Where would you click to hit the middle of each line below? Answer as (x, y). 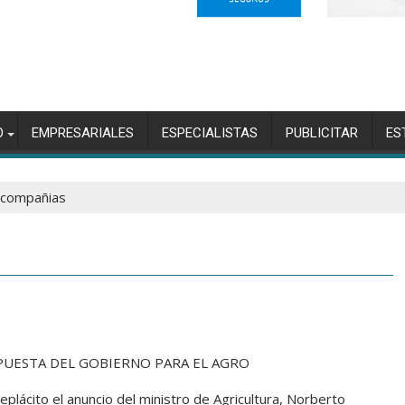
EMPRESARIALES (83, 133)
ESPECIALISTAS (210, 133)
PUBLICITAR (322, 133)
